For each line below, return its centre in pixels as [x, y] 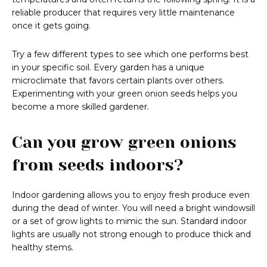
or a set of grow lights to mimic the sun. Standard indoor [129, 221]
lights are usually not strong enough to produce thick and [131, 235]
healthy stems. [43, 248]
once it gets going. [51, 26]
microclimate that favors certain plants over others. [118, 81]
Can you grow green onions [124, 142]
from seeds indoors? [98, 165]
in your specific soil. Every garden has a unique [108, 68]
